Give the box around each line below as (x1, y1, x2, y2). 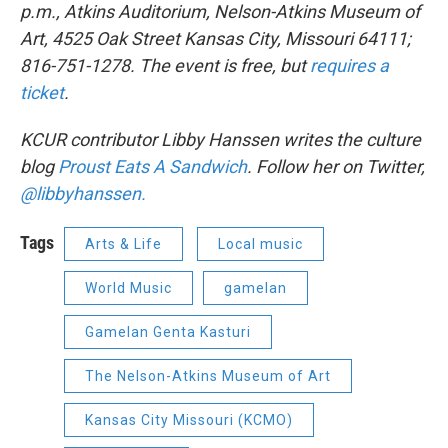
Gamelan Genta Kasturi (85, 324, 251, 341)
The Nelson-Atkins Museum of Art (85, 368, 331, 385)
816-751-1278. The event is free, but (20, 55, 310, 77)
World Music (85, 280, 172, 297)
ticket (20, 82, 64, 104)
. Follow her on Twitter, (247, 156, 425, 178)
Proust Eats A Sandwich (58, 156, 247, 178)
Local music (218, 236, 303, 253)
